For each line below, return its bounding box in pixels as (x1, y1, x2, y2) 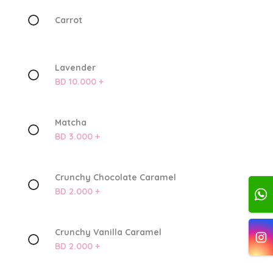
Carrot (54, 14, 82, 26)
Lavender (54, 62, 96, 74)
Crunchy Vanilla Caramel (54, 227, 161, 238)
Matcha (54, 117, 87, 129)
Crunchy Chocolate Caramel (54, 172, 176, 183)
